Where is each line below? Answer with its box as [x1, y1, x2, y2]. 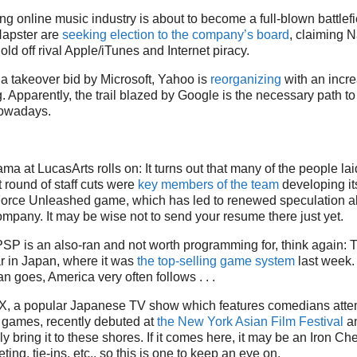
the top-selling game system [137, 253, 295, 268]
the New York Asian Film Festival [157, 314, 343, 328]
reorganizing [210, 72, 281, 86]
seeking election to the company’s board [62, 27, 289, 41]
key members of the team [138, 177, 279, 191]
